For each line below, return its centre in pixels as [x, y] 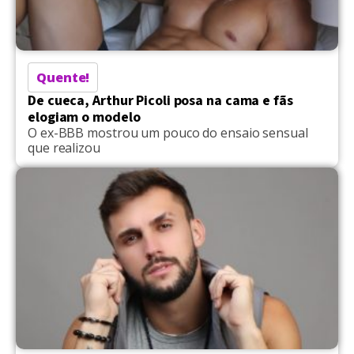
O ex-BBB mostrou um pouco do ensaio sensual [168, 132]
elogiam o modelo [84, 117]
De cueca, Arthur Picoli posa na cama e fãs [160, 100]
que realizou [64, 147]
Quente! [63, 77]
